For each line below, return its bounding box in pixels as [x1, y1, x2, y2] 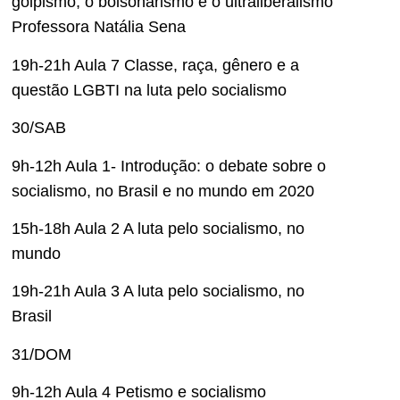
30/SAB [12, 119, 66, 137]
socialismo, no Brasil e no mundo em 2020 [12, 181, 314, 200]
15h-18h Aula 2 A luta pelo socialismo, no [12, 219, 304, 237]
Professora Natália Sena [12, 18, 186, 37]
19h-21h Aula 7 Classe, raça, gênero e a [12, 55, 299, 74]
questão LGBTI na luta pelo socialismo [12, 80, 287, 99]
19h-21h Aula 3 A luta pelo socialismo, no [12, 282, 304, 301]
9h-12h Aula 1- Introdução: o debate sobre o [12, 156, 326, 175]
